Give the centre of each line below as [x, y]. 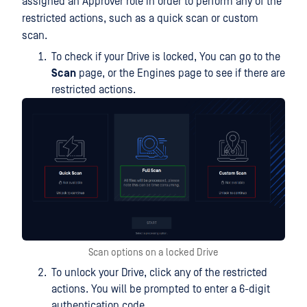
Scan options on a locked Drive [153, 252]
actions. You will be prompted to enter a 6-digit [161, 289]
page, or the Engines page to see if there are [181, 74]
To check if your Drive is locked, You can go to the [166, 57]
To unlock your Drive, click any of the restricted [159, 272]
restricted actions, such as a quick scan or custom [140, 19]
